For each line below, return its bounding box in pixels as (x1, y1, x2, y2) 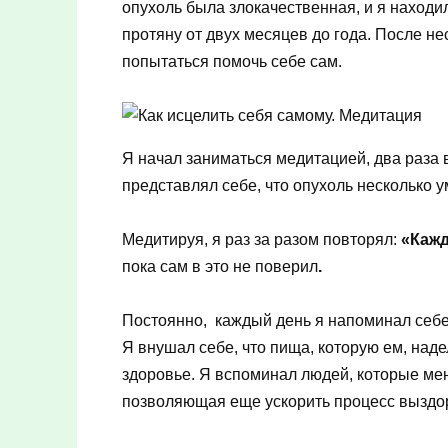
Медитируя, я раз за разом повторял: (122, 231, 401, 249)
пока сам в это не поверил (122, 258, 318, 276)
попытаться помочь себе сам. (122, 52, 342, 70)
